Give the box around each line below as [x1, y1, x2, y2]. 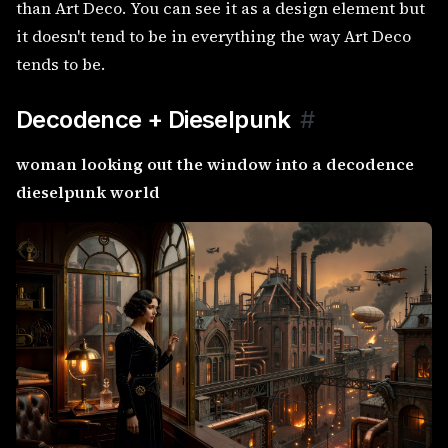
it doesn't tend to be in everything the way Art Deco [16, 24, 411, 47]
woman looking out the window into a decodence [16, 152, 414, 175]
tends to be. [16, 52, 105, 75]
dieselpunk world [16, 180, 160, 203]
